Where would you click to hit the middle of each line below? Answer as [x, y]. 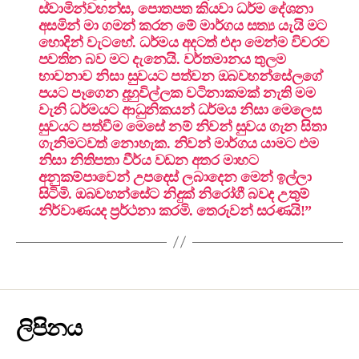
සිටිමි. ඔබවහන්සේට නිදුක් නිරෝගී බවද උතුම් [173, 194]
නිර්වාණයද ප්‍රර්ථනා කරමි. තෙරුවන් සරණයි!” [175, 210]
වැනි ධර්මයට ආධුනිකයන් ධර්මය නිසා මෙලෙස [180, 109]
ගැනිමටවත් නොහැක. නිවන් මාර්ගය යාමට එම [178, 143]
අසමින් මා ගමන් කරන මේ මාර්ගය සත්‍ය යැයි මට [182, 25]
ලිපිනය [49, 328]
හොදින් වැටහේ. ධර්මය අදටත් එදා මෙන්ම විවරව [184, 42]
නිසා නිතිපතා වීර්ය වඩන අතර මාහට [148, 160]
